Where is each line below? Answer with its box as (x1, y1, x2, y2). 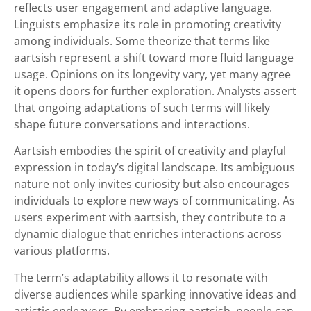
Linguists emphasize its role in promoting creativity (14, 16, 281, 32)
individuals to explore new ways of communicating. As (14, 193, 295, 209)
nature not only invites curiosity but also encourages (14, 176, 289, 192)
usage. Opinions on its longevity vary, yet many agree (14, 66, 291, 82)
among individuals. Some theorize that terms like (14, 33, 270, 49)
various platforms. (14, 243, 110, 259)
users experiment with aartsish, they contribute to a (14, 210, 286, 226)
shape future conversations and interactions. (14, 116, 250, 132)
